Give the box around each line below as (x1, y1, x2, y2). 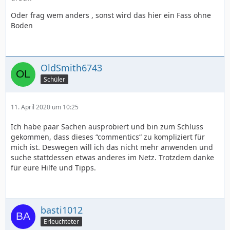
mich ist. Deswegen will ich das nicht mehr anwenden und (11, 142, 213, 152)
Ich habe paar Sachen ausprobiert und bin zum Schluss (11, 121, 203, 131)
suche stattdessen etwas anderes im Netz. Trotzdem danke (11, 152, 214, 162)
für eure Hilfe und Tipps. (11, 162, 96, 172)
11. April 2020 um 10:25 (11, 102, 79, 111)
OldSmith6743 (41, 61, 102, 74)
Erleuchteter (44, 217, 79, 226)
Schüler (44, 75, 65, 84)
